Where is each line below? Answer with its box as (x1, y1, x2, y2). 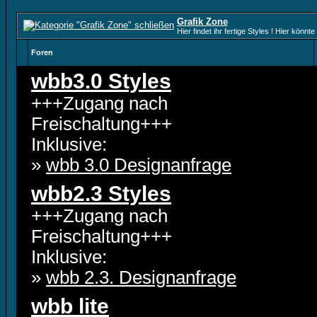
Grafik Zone (177, 16, 228, 27)
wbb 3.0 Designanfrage (46, 155, 231, 175)
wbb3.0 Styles (31, 69, 171, 93)
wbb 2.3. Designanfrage (46, 267, 236, 287)
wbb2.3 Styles (31, 182, 171, 205)
